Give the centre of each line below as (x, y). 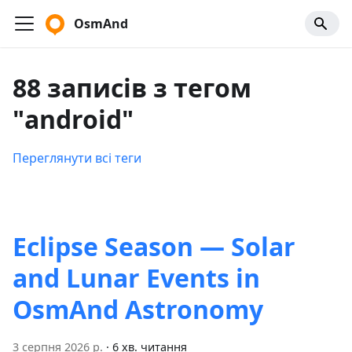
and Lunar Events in (136, 278)
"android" (73, 119)
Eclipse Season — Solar (154, 246)
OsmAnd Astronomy (138, 309)
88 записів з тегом (132, 88)
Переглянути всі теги (77, 158)
